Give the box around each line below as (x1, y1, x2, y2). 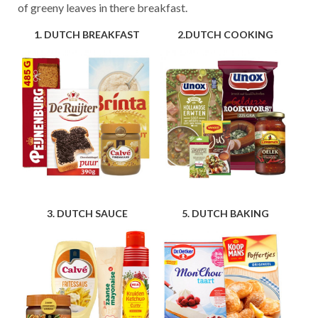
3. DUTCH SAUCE (46, 207, 128, 220)
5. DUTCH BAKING (182, 207, 270, 220)
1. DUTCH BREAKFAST (34, 28, 140, 40)
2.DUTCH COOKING (177, 28, 274, 40)
